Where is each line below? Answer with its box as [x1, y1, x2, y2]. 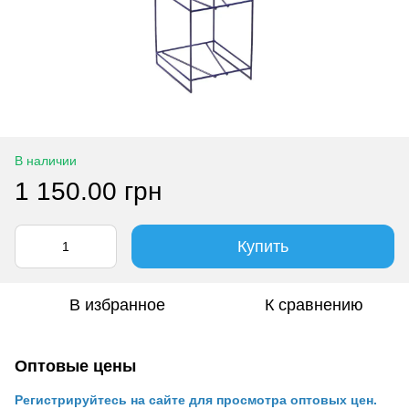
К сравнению [265, 295, 363, 314]
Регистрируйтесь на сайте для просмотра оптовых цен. [15, 392, 377, 407]
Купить [237, 236, 288, 256]
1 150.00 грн [15, 176, 162, 205]
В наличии [15, 152, 77, 168]
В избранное [68, 295, 165, 314]
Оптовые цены [15, 356, 136, 375]
